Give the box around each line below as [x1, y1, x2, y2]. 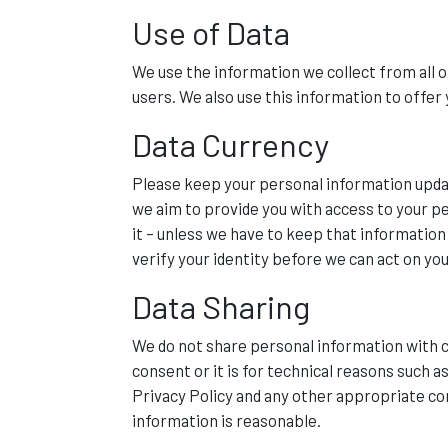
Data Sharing [132, 287, 310, 325]
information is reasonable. [132, 410, 321, 430]
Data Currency [132, 125, 329, 163]
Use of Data [132, 13, 290, 51]
